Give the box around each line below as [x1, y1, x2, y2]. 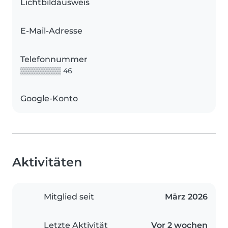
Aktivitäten [12, 155, 82, 170]
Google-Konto [20, 94, 78, 104]
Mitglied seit [44, 192, 94, 202]
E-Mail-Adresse [20, 26, 82, 36]
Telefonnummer [20, 54, 88, 65]
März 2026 [165, 192, 208, 202]
